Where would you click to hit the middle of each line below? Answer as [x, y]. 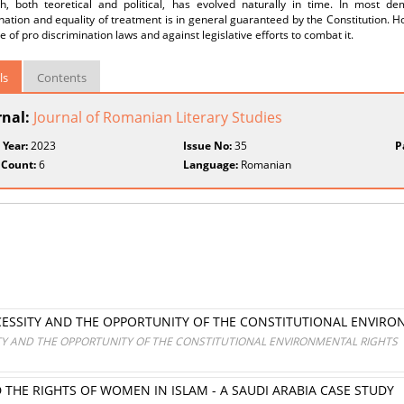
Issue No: [208, 146]
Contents [62, 78]
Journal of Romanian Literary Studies [158, 117]
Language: [211, 165]
